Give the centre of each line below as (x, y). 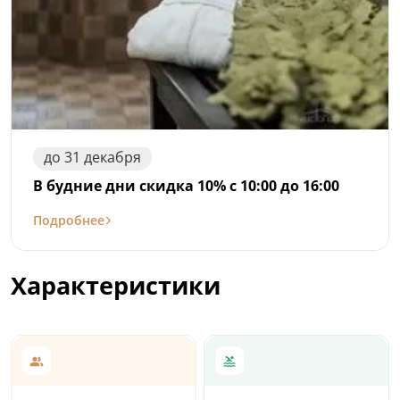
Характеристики (116, 286)
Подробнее (69, 220)
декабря (112, 157)
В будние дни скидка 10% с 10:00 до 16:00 (186, 185)
